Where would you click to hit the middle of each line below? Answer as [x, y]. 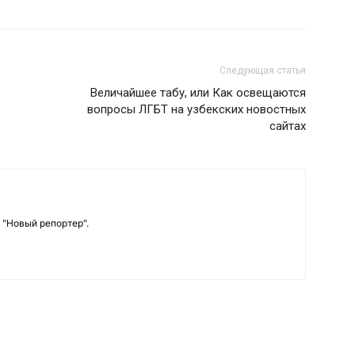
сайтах [288, 126]
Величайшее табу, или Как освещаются [198, 93]
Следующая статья [263, 71]
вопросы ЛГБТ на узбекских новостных [197, 109]
